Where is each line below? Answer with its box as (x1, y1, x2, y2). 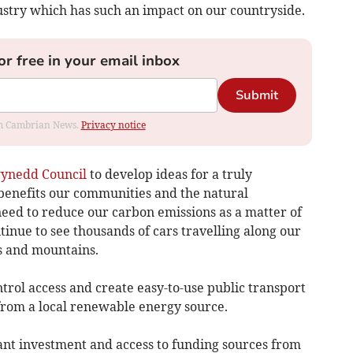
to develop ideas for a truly (86, 166, 252, 183)
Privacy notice (80, 119, 146, 132)
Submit (235, 87, 278, 105)
